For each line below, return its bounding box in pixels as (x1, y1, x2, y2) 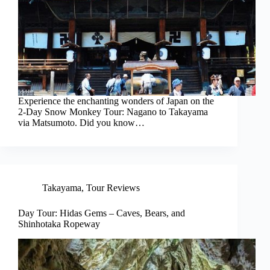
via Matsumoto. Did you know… (18, 118, 145, 128)
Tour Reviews (86, 183, 140, 193)
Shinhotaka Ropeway (18, 219, 100, 230)
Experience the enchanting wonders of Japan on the (18, 96, 214, 107)
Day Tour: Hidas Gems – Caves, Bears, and (18, 208, 185, 219)
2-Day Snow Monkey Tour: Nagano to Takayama (18, 107, 208, 118)
